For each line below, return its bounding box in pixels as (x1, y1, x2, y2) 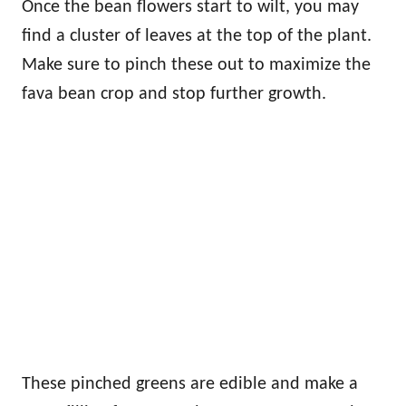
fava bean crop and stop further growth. (22, 85, 326, 104)
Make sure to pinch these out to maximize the (22, 56, 371, 75)
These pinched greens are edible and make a (22, 375, 358, 394)
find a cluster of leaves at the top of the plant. (22, 27, 372, 46)
